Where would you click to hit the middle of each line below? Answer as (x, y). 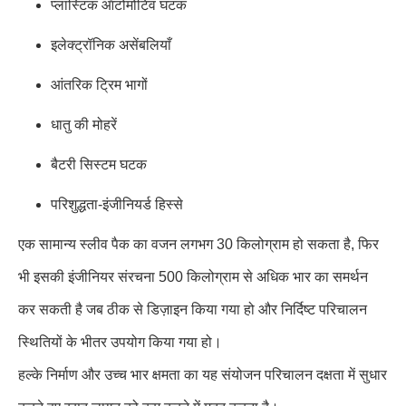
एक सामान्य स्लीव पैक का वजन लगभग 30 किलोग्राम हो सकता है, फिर (198, 244)
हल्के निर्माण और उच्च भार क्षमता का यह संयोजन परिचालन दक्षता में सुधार (203, 375)
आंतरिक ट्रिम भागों (99, 85)
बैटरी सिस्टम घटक (99, 164)
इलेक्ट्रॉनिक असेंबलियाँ (111, 45)
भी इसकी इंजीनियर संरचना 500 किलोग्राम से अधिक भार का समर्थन (193, 277)
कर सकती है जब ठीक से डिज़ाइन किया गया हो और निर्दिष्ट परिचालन (193, 309)
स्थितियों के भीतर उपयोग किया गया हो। (120, 342)
